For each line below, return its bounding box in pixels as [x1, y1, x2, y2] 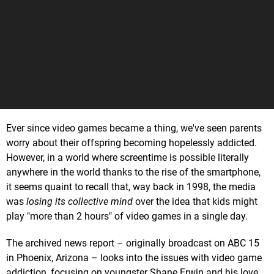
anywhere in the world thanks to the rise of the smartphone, [6, 166, 261, 178]
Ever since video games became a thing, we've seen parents [6, 122, 262, 134]
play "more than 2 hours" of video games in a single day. [6, 210, 248, 222]
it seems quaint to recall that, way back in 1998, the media [6, 180, 256, 193]
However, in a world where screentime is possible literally [6, 151, 249, 163]
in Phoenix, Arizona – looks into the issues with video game [6, 251, 262, 264]
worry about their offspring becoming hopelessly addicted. [6, 136, 257, 149]
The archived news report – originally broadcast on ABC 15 [6, 237, 259, 249]
